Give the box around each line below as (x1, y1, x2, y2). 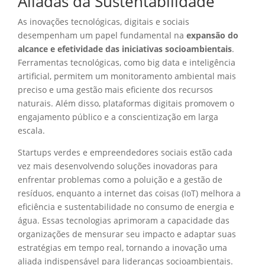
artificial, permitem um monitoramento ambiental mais (18, 70, 236, 82)
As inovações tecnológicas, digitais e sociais (18, 15, 189, 27)
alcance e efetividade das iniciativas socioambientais (18, 43, 232, 54)
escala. (18, 124, 45, 136)
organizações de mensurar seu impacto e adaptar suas (18, 228, 236, 240)
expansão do (186, 29, 238, 41)
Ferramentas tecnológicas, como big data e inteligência (18, 56, 235, 68)
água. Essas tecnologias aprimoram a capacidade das (18, 214, 230, 226)
